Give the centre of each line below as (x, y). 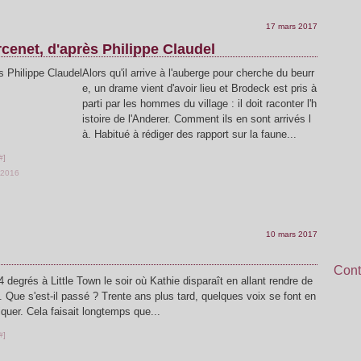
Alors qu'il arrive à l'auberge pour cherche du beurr (198, 73)
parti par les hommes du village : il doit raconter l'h (199, 104)
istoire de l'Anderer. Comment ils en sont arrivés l (197, 119)
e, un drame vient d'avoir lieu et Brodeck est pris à (199, 88)
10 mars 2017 (292, 234)
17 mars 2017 (292, 26)
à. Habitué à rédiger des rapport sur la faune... (189, 134)
